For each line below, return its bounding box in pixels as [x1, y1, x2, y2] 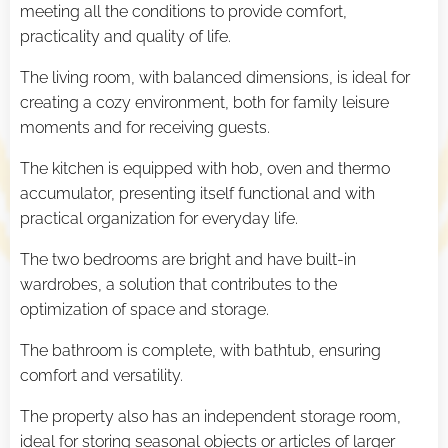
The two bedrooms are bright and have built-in [20, 250, 356, 270]
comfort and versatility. [20, 366, 183, 386]
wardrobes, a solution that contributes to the [20, 275, 337, 295]
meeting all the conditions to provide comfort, [20, 2, 347, 22]
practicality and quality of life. [20, 27, 231, 47]
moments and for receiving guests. [20, 118, 270, 138]
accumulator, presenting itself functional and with [20, 184, 375, 204]
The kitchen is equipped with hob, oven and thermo [20, 159, 390, 179]
